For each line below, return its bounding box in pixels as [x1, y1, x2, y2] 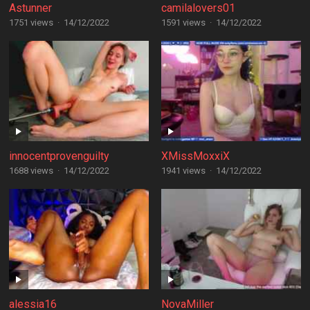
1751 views [8, 17, 53, 28]
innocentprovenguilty [8, 149, 109, 163]
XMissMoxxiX [161, 149, 230, 163]
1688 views [8, 165, 53, 176]
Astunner [8, 1, 52, 15]
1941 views [161, 165, 206, 176]
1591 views [161, 17, 206, 28]
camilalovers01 [161, 1, 235, 15]
